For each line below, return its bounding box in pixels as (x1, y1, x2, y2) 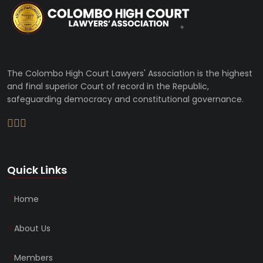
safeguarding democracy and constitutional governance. (7, 93, 244, 105)
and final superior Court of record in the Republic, (7, 80, 209, 92)
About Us (12, 222, 50, 234)
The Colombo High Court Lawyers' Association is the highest (7, 67, 252, 79)
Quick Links (7, 162, 67, 177)
